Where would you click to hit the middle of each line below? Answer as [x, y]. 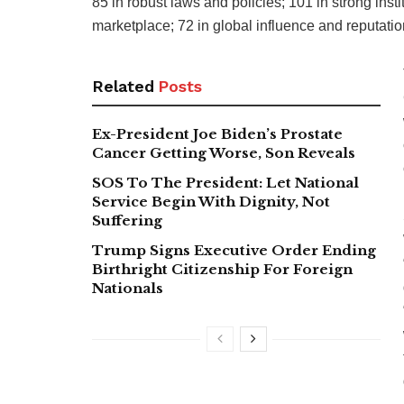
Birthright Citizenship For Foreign [222, 269]
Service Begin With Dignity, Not [211, 201]
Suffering [127, 220]
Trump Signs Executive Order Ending [234, 250]
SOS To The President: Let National [225, 182]
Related [123, 86]
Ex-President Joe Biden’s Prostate [217, 133]
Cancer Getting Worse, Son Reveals [224, 152]
